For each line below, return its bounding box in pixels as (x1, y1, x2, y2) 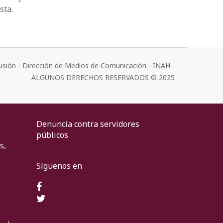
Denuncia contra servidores (36, 118, 139, 129)
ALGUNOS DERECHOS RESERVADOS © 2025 (31, 72, 175, 82)
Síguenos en (36, 160, 82, 171)
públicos (36, 129, 68, 140)
